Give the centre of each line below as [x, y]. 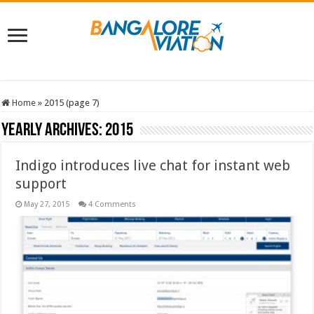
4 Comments [112, 204]
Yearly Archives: [54, 130]
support [41, 183]
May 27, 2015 [47, 204]
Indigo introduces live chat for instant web [153, 165]
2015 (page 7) [72, 102]
